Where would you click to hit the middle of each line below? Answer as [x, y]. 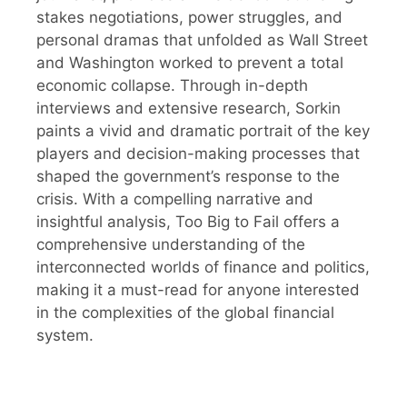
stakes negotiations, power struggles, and [189, 17]
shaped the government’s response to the [188, 176]
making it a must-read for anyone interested [198, 289]
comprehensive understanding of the [171, 244]
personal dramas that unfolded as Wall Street [202, 40]
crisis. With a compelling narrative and [175, 199]
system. [65, 335]
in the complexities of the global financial [185, 312]
